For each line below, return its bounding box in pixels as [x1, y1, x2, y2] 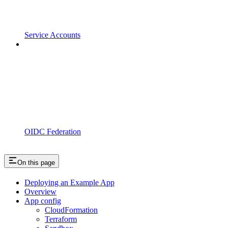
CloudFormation [45, 206, 98, 215]
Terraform [45, 215, 77, 224]
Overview [24, 187, 56, 196]
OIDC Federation [24, 127, 81, 136]
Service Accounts [24, 30, 80, 39]
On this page [17, 159, 55, 167]
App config [24, 196, 61, 206]
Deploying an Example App [24, 178, 115, 187]
